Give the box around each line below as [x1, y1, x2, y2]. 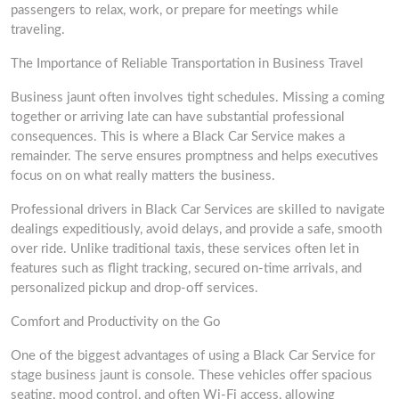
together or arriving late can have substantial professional [11, 110, 345, 124]
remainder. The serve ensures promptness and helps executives [11, 150, 379, 163]
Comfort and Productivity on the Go [11, 315, 221, 329]
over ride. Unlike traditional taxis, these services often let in [11, 242, 359, 256]
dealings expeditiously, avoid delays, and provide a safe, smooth [11, 223, 382, 236]
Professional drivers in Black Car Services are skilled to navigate [11, 203, 385, 216]
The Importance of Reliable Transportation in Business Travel [11, 57, 363, 70]
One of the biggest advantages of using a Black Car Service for [11, 349, 375, 362]
